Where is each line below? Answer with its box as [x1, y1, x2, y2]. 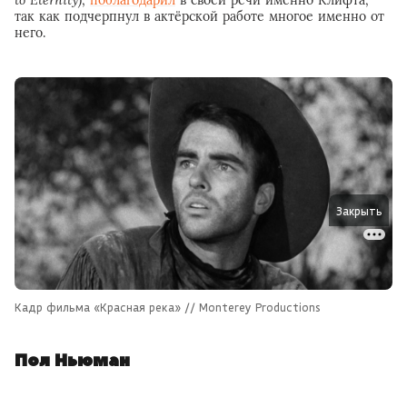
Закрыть [336, 204, 382, 218]
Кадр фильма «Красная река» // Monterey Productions [15, 299, 321, 314]
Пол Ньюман [15, 349, 130, 372]
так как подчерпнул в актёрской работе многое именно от [15, 7, 384, 25]
